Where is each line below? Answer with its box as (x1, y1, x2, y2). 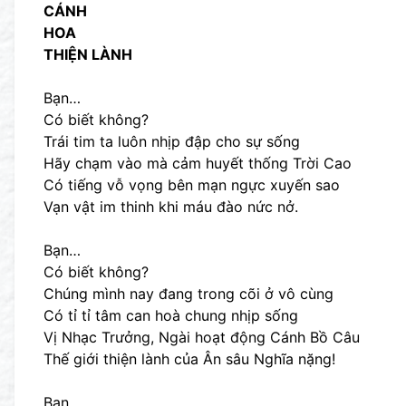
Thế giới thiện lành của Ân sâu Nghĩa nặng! (43, 350, 335, 368)
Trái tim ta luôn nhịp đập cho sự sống (43, 132, 300, 150)
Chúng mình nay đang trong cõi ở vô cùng (43, 285, 333, 303)
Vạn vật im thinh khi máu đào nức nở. (43, 198, 298, 216)
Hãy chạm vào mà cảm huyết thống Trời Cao (43, 154, 352, 172)
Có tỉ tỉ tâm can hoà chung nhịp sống (43, 306, 298, 324)
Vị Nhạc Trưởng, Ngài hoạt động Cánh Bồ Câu (43, 328, 360, 346)
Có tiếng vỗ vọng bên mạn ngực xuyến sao (43, 176, 340, 194)
